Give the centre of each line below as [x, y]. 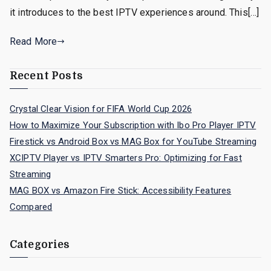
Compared [31, 207]
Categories [40, 245]
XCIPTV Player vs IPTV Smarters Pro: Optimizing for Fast [126, 158]
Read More [34, 41]
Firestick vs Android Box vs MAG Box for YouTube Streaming [133, 141]
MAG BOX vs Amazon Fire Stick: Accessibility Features [121, 190]
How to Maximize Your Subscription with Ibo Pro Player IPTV [133, 125]
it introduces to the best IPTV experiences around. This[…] [135, 12]
